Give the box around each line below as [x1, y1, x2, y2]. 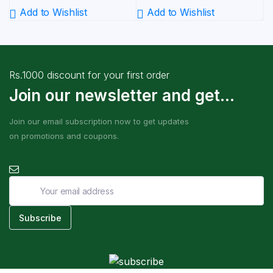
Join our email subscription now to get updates [9, 116, 189, 126]
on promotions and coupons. [9, 131, 119, 141]
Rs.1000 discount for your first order [9, 69, 169, 81]
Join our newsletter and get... [9, 86, 235, 105]
